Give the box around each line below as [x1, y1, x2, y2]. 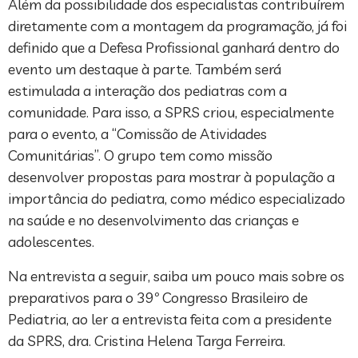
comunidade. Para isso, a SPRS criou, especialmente [8, 102, 334, 121]
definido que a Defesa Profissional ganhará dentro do [8, 38, 340, 57]
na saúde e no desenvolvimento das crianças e [8, 210, 299, 229]
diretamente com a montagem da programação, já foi [8, 16, 347, 35]
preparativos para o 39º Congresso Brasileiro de [8, 288, 308, 307]
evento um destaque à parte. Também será [8, 59, 281, 78]
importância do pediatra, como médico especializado [8, 189, 345, 208]
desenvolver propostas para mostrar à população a [8, 167, 335, 186]
